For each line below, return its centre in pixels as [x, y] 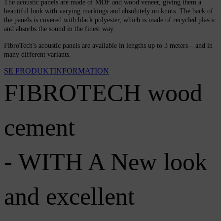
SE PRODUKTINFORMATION [56, 71]
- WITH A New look [106, 162]
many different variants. [37, 55]
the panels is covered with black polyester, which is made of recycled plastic [110, 20]
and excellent [69, 197]
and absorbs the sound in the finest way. [59, 29]
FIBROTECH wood [103, 93]
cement [39, 128]
